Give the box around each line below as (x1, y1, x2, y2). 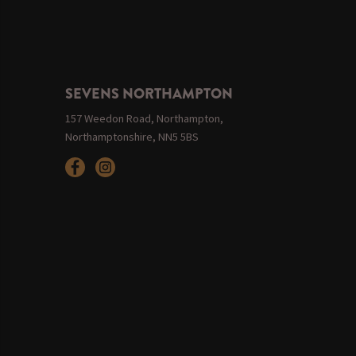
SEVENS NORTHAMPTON (64, 83, 233, 104)
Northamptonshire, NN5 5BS (64, 129, 199, 144)
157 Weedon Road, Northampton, (64, 110, 223, 126)
